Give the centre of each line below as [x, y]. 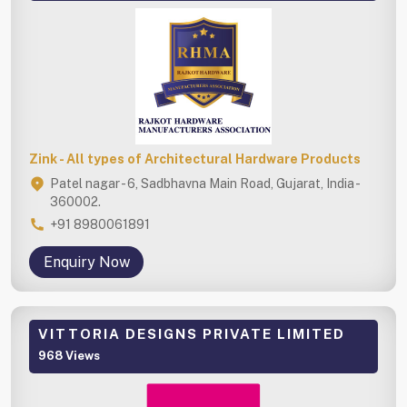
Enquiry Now [86, 262]
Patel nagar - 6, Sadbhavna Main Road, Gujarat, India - [204, 183]
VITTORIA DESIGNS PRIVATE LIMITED [192, 333]
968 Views [69, 355]
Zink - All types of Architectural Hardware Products [195, 159]
